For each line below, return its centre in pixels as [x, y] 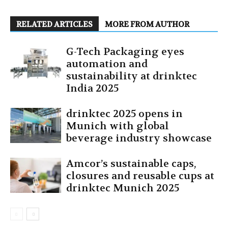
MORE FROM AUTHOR [147, 24]
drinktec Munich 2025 [123, 188]
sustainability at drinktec [132, 76]
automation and [107, 64]
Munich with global [118, 126]
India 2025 [92, 88]
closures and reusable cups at [140, 176]
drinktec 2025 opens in [124, 113]
